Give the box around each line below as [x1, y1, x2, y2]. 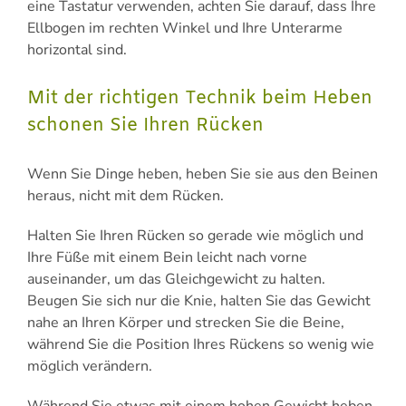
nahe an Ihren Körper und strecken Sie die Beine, [27, 313, 344, 333]
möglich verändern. [27, 356, 152, 377]
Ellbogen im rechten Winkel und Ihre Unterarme [27, 17, 343, 38]
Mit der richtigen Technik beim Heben [27, 85, 372, 111]
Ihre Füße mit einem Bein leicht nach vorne [27, 247, 307, 268]
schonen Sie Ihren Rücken [27, 112, 269, 138]
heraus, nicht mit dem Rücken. [27, 186, 224, 207]
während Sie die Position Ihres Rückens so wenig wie [27, 334, 374, 355]
